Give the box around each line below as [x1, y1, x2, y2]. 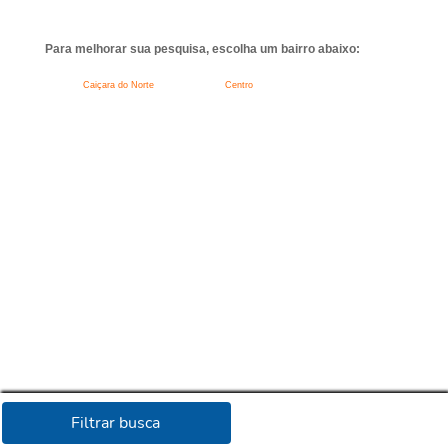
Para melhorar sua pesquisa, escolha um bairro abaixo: [44, 41, 360, 56]
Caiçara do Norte [82, 79, 154, 90]
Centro [224, 79, 253, 90]
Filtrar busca [70, 411, 160, 434]
